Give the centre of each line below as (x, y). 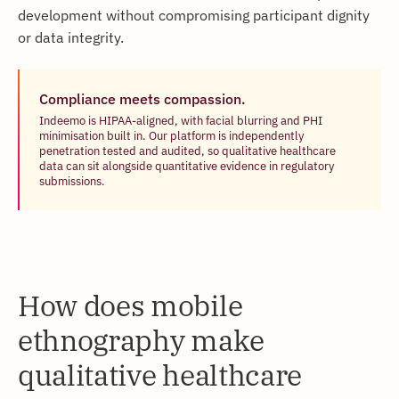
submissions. (72, 181)
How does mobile (130, 306)
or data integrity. (71, 37)
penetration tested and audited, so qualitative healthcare (187, 151)
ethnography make (141, 341)
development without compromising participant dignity (194, 15)
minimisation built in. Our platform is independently (171, 136)
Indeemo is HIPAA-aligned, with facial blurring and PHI (181, 121)
